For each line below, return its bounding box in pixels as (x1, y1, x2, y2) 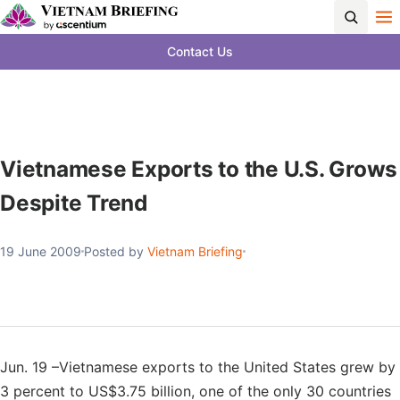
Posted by (84, 244, 147, 259)
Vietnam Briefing (147, 244, 243, 259)
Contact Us (167, 44, 233, 59)
